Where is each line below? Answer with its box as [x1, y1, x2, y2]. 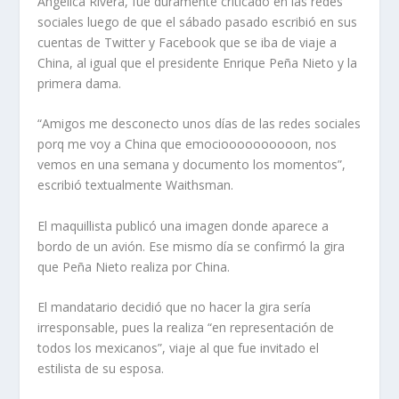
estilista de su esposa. [37, 360, 165, 378]
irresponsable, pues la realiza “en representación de [37, 319, 335, 337]
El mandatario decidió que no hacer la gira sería [37, 298, 312, 316]
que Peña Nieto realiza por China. [37, 257, 231, 275]
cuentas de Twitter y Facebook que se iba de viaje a [37, 34, 338, 51]
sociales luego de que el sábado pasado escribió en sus [37, 13, 358, 30]
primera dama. [37, 75, 122, 92]
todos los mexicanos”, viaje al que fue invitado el [37, 339, 320, 357]
